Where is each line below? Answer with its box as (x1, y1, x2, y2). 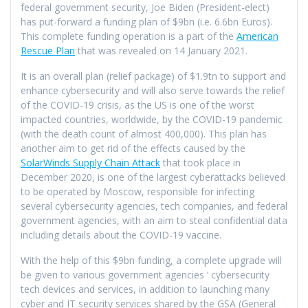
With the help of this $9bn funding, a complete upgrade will (21, 253, 282, 267)
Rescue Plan (21, 43, 75, 57)
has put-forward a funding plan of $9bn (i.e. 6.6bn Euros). (21, 14, 272, 28)
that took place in (160, 155, 241, 169)
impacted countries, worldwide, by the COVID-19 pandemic (21, 112, 283, 126)
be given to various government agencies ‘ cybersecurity (21, 267, 269, 281)
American (236, 29, 278, 43)
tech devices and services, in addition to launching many (21, 282, 269, 296)
